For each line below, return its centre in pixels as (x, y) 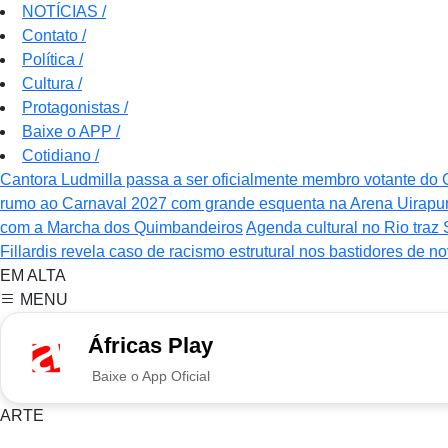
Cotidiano (58, 156)
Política (50, 60)
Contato (52, 36)
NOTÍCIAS (62, 12)
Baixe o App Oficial (150, 376)
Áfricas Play (150, 346)
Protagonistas (73, 108)
